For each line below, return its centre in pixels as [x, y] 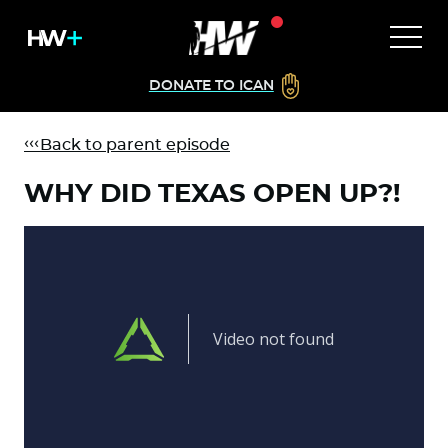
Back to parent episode [127, 145]
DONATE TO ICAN [211, 86]
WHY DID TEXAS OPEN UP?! [212, 194]
